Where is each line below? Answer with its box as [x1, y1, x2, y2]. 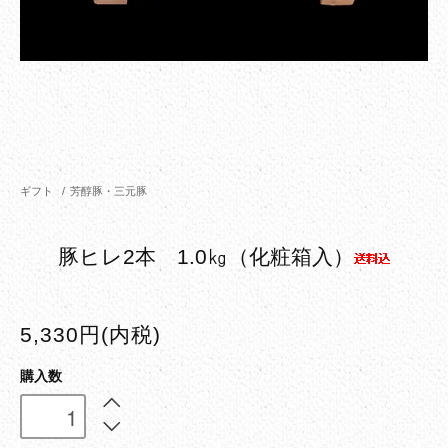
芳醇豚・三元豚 [70, 184, 148, 197]
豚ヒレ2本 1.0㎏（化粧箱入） [58, 244, 354, 268]
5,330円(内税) [20, 322, 162, 346]
